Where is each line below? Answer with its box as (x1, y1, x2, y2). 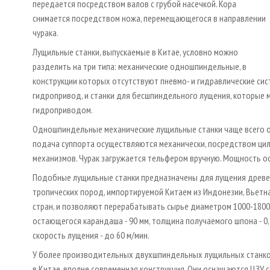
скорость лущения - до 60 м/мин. (33, 228, 149, 241)
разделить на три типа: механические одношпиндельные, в (33, 60, 246, 72)
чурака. (33, 26, 58, 39)
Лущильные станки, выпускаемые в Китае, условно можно (33, 45, 238, 58)
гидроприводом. (33, 103, 93, 116)
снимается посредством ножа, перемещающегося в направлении (33, 11, 266, 24)
